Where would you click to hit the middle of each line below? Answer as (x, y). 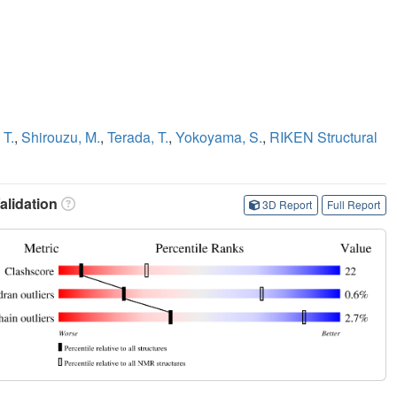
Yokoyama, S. (219, 136)
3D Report (288, 205)
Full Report (354, 205)
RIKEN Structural (323, 136)
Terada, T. (138, 136)
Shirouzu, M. (61, 136)
